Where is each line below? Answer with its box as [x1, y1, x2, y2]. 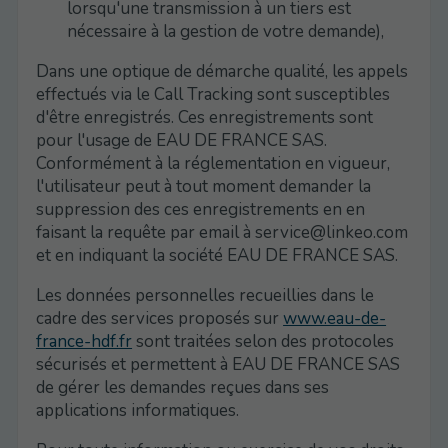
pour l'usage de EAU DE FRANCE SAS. [36, 128, 328, 152]
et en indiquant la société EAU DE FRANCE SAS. [36, 243, 399, 267]
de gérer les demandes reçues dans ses [36, 375, 330, 399]
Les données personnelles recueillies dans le [36, 283, 375, 307]
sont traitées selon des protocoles [132, 329, 395, 353]
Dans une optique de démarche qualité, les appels [36, 59, 409, 83]
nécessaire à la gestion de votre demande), [67, 19, 385, 43]
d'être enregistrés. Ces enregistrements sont [36, 105, 374, 129]
